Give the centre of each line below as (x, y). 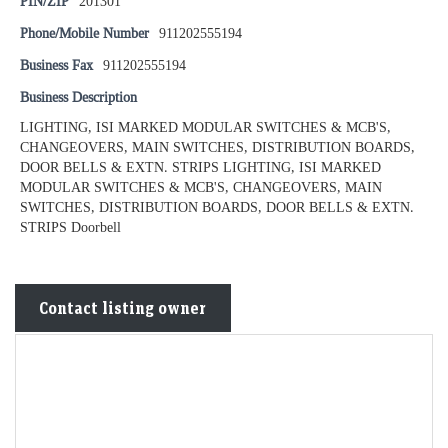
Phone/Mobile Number (84, 33)
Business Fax (56, 65)
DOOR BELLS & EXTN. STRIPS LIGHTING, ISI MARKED (200, 167)
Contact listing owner (123, 308)
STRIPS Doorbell (70, 227)
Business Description (78, 97)
